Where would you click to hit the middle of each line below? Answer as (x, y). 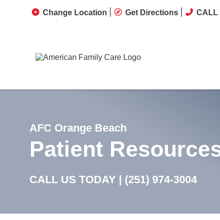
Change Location (75, 13)
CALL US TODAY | (77, 179)
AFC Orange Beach (78, 128)
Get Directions (152, 13)
